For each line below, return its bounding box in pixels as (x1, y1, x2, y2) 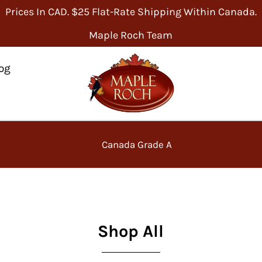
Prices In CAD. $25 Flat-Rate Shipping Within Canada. (5, 5, 257, 18)
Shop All (98, 221, 164, 242)
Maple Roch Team (89, 29, 173, 42)
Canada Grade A (101, 139, 172, 151)
